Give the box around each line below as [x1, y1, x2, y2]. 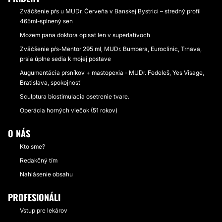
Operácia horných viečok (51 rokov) [20, 107, 117, 114]
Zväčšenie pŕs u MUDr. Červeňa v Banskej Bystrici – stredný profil [20, 7, 201, 15]
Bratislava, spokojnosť [20, 79, 80, 86]
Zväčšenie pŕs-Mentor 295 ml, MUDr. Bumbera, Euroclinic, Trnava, [20, 45, 202, 53]
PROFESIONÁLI [8, 191, 60, 204]
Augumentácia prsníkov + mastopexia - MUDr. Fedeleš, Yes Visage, [20, 69, 204, 76]
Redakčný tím [20, 157, 57, 164]
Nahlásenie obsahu [20, 170, 73, 178]
